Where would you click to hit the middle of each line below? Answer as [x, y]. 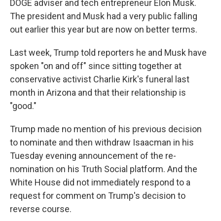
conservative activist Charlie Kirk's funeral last [100, 79]
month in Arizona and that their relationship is [98, 92]
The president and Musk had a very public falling [104, 16]
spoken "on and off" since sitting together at [96, 66]
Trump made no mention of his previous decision [106, 129]
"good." [23, 106]
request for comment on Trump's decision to [98, 196]
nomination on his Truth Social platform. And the [104, 169]
